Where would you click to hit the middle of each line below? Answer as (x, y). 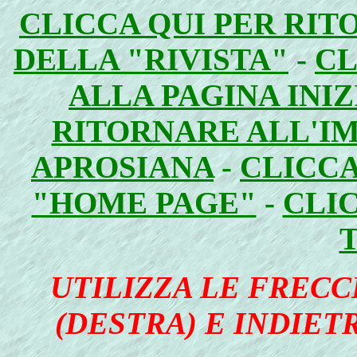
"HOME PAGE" (144, 203)
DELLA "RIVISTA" (151, 59)
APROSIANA (122, 167)
